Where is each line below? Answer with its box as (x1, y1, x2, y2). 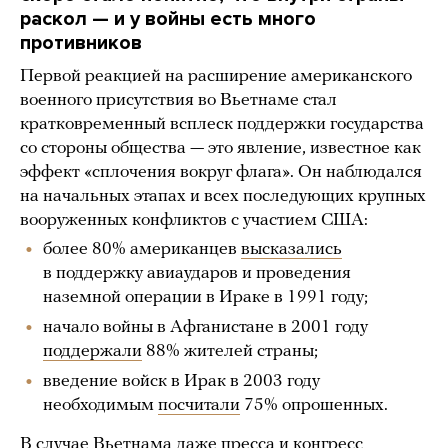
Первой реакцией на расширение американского (20, 67, 412, 87)
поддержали (43, 342, 142, 362)
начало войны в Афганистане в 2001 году (43, 318, 368, 338)
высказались (241, 240, 342, 260)
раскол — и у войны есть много (20, 7, 316, 32)
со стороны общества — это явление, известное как (20, 139, 421, 159)
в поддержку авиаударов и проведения (43, 264, 351, 284)
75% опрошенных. (240, 396, 388, 416)
